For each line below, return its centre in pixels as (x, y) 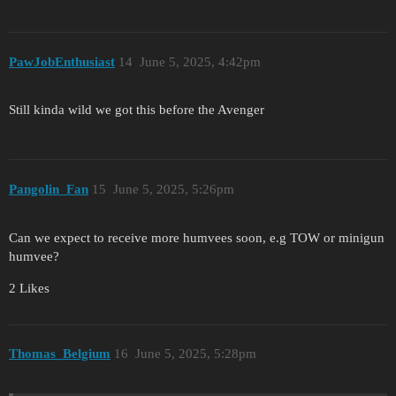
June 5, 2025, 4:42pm (200, 61)
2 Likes (29, 288)
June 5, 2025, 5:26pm (173, 189)
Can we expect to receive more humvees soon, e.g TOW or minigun (197, 237)
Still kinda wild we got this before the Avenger (137, 110)
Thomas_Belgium (60, 354)
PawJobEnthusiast (62, 61)
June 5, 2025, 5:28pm (195, 354)
